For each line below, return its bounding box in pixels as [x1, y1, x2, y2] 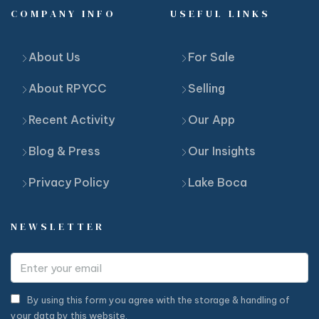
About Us [28, 50, 80, 65]
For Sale [188, 50, 235, 65]
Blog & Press [28, 144, 100, 159]
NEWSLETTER [11, 219, 105, 234]
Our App [188, 113, 235, 127]
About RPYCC [28, 81, 107, 96]
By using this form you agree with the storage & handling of [25, 294, 290, 306]
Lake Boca [188, 175, 247, 190]
